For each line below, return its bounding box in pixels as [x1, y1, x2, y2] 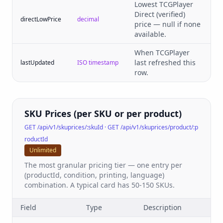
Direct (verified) [134, 9, 185, 19]
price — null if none [134, 19, 201, 29]
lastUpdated [20, 58, 54, 67]
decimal [77, 15, 99, 23]
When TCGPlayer [134, 48, 190, 57]
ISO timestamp [77, 58, 118, 67]
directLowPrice [20, 15, 61, 23]
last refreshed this [134, 58, 196, 67]
